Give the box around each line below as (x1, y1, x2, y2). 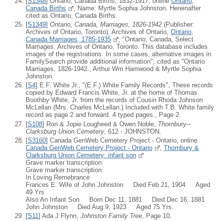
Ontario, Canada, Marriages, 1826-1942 (50, 21, 162, 28)
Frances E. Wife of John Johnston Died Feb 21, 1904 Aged (26, 181, 210, 188)
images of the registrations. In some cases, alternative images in (26, 50, 211, 58)
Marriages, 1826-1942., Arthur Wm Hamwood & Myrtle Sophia (26, 65, 201, 73)
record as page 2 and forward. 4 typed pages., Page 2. (26, 111, 181, 119)
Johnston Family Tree (80, 212, 142, 220)
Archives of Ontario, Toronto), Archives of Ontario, (26, 28, 171, 36)
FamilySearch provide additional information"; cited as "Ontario (26, 58, 205, 65)
